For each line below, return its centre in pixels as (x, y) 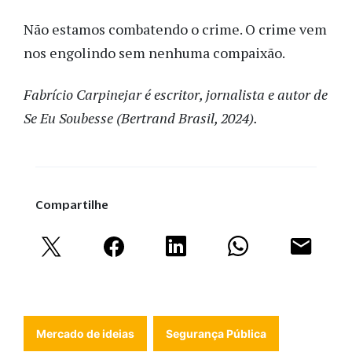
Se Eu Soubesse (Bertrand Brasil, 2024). (141, 117)
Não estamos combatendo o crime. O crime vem (175, 29)
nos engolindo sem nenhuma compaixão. (154, 53)
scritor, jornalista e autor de (244, 94)
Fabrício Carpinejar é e (92, 94)
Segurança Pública (216, 333)
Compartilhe (72, 204)
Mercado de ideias (85, 333)
